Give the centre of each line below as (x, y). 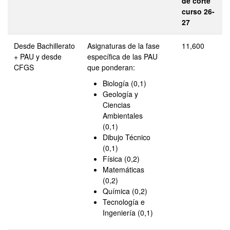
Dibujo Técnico (127, 137)
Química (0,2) (125, 191)
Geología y (120, 94)
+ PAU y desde (38, 56)
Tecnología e (124, 202)
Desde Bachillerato (44, 46)
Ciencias (117, 105)
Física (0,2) (121, 159)
